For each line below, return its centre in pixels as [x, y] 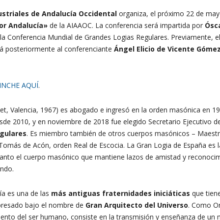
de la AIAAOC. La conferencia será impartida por [125, 25]
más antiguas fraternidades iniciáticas [121, 193]
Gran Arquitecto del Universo [137, 205]
